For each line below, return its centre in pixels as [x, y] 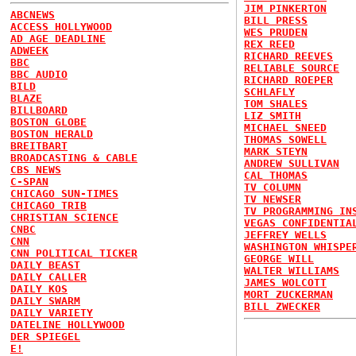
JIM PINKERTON [285, 8]
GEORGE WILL [279, 259]
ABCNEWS [33, 15]
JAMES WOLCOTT [285, 282]
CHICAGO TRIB [48, 205]
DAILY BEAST [45, 265]
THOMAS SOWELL [285, 139]
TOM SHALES [276, 104]
